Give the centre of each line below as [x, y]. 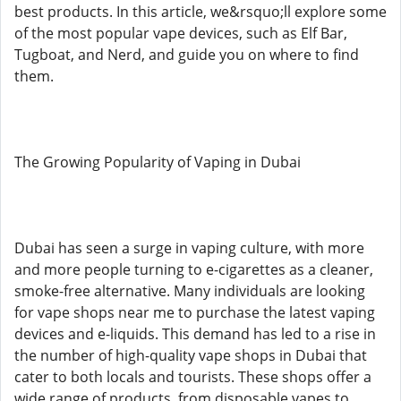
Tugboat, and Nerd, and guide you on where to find [187, 55]
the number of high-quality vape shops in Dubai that [191, 355]
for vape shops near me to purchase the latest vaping [195, 312]
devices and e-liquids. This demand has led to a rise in [195, 334]
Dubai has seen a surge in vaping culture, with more [189, 248]
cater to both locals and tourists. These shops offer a [193, 377]
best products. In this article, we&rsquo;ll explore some [200, 12]
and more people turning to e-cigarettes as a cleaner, [194, 269]
